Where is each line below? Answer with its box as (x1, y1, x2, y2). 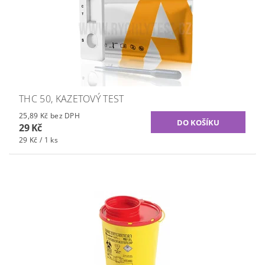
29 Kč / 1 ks (19, 135, 58, 146)
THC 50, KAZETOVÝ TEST (19, 92, 124, 106)
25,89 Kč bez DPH (50, 111, 80, 121)
